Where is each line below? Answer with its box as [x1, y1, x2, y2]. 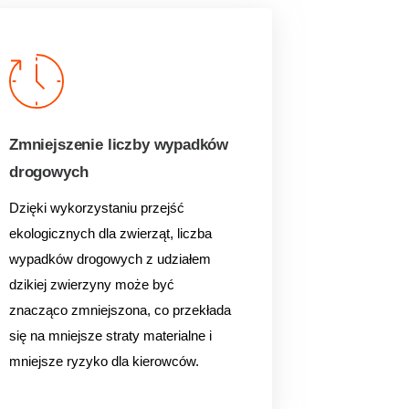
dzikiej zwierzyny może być [8, 277, 174, 292]
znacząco [8, 302, 71, 318]
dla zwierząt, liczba [98, 225, 212, 241]
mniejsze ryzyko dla [8, 353, 132, 369]
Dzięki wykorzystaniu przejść [8, 200, 184, 215]
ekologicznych [8, 225, 99, 241]
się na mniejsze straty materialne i [8, 328, 212, 343]
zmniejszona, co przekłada [70, 302, 231, 318]
